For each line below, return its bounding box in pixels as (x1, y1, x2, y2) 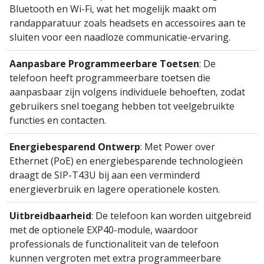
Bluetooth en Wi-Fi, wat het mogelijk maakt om (9, 2, 217, 15)
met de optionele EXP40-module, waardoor (9, 223, 199, 236)
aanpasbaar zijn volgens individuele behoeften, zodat (9, 85, 246, 98)
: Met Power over (140, 140, 216, 153)
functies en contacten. (9, 113, 107, 127)
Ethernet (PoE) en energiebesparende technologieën (9, 154, 243, 167)
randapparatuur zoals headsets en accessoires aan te (9, 16, 246, 29)
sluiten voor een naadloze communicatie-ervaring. (9, 30, 231, 44)
